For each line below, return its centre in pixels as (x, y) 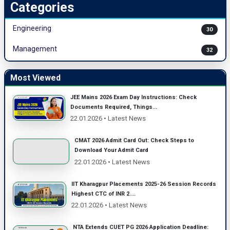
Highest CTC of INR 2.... (103, 194)
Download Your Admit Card (111, 150)
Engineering (32, 28)
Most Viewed (35, 78)
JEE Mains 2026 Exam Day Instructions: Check (134, 97)
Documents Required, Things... (114, 107)
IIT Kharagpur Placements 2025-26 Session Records (143, 184)
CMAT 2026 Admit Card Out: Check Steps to (134, 141)
